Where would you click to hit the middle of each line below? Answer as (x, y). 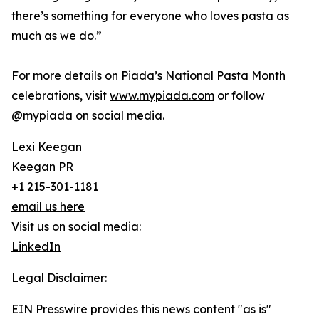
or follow (240, 96)
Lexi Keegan (47, 147)
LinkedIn (36, 247)
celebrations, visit (61, 96)
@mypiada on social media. (88, 116)
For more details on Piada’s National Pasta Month (148, 76)
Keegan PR (42, 167)
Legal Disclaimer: (59, 278)
